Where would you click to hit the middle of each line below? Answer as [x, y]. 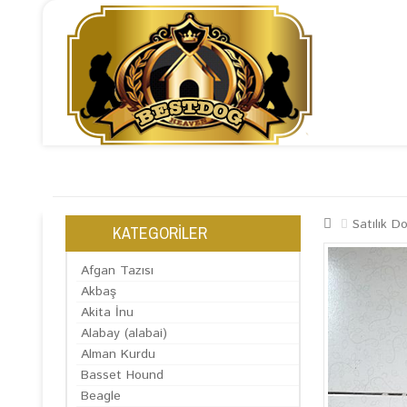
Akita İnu [107, 313]
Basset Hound [122, 375]
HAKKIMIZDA [192, 171]
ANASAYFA [98, 171]
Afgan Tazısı [117, 271]
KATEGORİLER [160, 233]
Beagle [101, 396]
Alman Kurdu [118, 354]
